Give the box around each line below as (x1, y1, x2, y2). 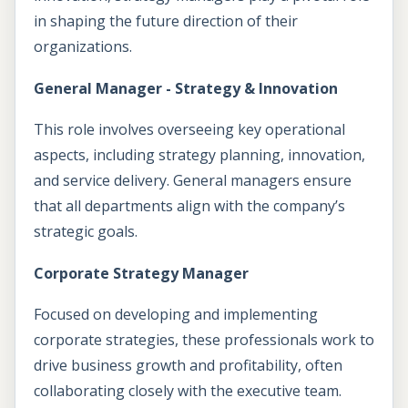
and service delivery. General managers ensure (34, 170, 352, 191)
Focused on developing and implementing (34, 304, 318, 325)
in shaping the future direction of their (34, 11, 298, 31)
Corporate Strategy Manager (34, 262, 249, 283)
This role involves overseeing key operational (34, 119, 345, 140)
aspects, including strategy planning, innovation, (34, 145, 365, 166)
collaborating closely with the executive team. (34, 381, 342, 402)
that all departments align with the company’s (34, 196, 345, 217)
